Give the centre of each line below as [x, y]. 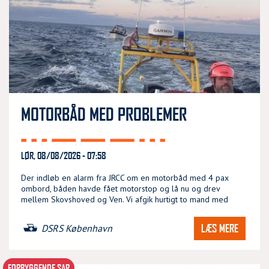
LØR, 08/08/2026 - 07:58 [64, 155]
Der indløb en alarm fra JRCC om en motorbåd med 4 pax [125, 177]
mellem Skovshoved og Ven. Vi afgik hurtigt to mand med [125, 199]
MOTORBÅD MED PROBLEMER [104, 113]
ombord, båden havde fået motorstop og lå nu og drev [120, 188]
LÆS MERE [220, 228]
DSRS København [77, 228]
